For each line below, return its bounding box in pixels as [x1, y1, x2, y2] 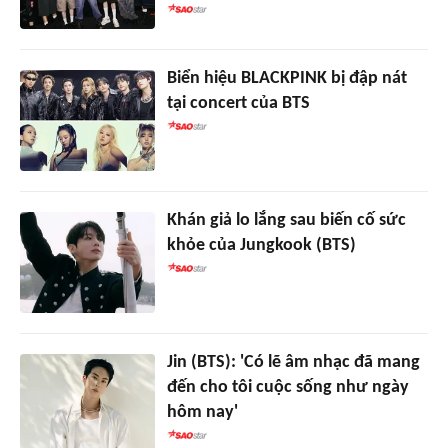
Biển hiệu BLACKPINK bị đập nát [166, 68, 407, 88]
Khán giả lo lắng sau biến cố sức [166, 210, 406, 230]
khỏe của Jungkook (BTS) [166, 235, 356, 255]
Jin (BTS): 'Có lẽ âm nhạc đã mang [166, 352, 420, 372]
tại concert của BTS [166, 93, 310, 113]
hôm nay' [166, 402, 238, 422]
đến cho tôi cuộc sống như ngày [166, 377, 409, 397]
